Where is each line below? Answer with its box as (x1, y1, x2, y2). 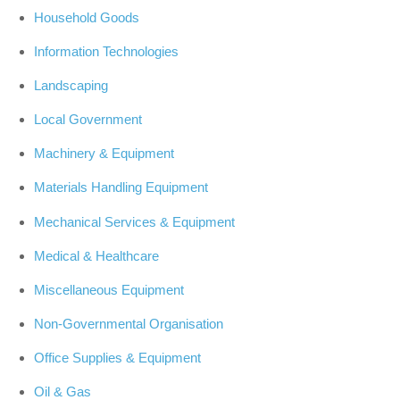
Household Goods (33, 9, 139, 25)
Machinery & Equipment (33, 146, 174, 162)
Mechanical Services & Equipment (33, 213, 235, 229)
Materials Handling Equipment (33, 179, 208, 196)
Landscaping (33, 77, 108, 93)
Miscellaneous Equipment (33, 281, 184, 297)
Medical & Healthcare (33, 247, 159, 263)
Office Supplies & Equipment (33, 350, 201, 366)
